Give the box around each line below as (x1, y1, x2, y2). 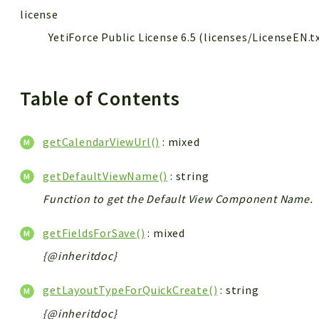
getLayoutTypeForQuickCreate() (43, 283, 218, 298)
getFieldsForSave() (43, 226, 145, 241)
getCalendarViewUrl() (43, 134, 160, 149)
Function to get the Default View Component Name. (43, 192, 313, 206)
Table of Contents (20, 85, 185, 111)
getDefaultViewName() (43, 169, 168, 184)
